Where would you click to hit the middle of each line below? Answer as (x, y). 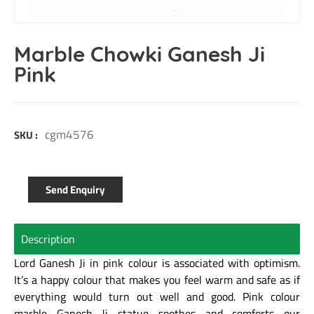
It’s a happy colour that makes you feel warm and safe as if (157, 279)
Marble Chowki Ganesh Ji (139, 54)
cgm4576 (69, 134)
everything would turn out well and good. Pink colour (157, 296)
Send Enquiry (76, 189)
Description (48, 239)
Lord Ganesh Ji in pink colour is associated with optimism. (157, 262)
